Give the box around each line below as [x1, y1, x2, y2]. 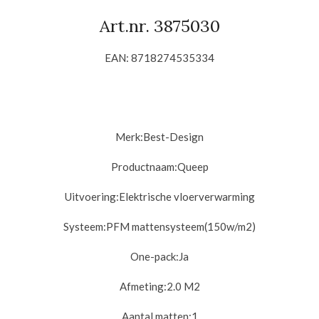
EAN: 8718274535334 [105, 51, 214, 64]
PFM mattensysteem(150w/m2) [106, 219, 256, 233]
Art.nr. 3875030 [99, 14, 220, 37]
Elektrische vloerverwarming [118, 189, 255, 203]
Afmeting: [119, 279, 167, 293]
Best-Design [143, 130, 204, 143]
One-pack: [130, 249, 179, 263]
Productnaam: [110, 159, 177, 173]
